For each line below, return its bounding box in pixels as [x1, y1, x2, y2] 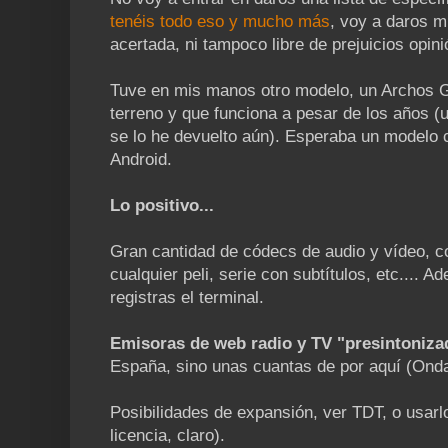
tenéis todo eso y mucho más [110, 11, 330, 31]
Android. [110, 149, 172, 169]
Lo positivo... [110, 195, 214, 215]
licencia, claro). [110, 425, 225, 445]
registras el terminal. [110, 287, 264, 307]
